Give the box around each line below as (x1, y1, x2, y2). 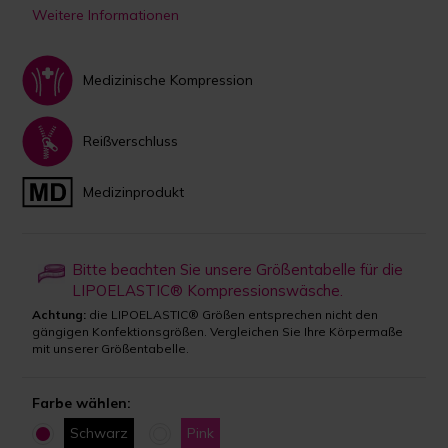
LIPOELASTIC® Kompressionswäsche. (72, 280, 344, 300)
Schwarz (70, 423, 129, 442)
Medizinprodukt (83, 183, 185, 202)
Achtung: (32, 306, 87, 322)
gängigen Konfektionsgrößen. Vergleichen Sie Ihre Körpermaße (32, 323, 404, 339)
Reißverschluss (83, 132, 179, 151)
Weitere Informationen (32, 5, 180, 24)
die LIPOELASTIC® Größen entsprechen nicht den (86, 306, 379, 322)
